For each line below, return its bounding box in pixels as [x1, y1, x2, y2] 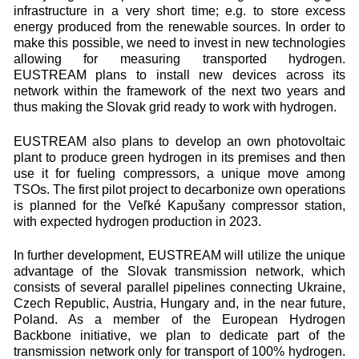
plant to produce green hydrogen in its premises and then [13, 150, 346, 164]
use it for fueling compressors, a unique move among [13, 166, 346, 180]
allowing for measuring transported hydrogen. [13, 52, 346, 66]
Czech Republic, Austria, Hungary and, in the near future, [13, 296, 346, 310]
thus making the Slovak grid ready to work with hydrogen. [13, 100, 337, 114]
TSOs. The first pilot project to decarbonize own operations [13, 182, 346, 196]
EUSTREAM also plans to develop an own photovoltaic [13, 134, 346, 148]
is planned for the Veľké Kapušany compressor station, [13, 198, 346, 212]
